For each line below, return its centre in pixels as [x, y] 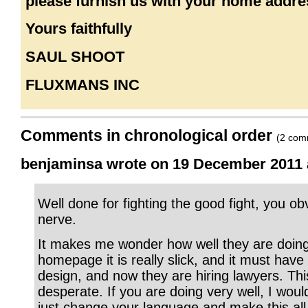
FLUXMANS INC [83, 85]
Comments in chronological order [148, 136]
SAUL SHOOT [75, 56]
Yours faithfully [79, 29]
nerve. [57, 219]
